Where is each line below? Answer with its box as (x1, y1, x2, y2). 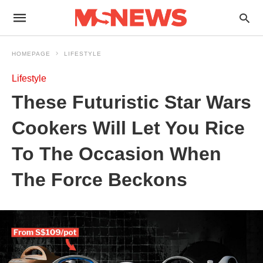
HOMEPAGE (12, 50, 50, 57)
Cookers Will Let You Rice (12, 117, 245, 139)
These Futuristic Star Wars (12, 92, 251, 113)
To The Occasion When (12, 143, 221, 164)
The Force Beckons (12, 169, 187, 190)
